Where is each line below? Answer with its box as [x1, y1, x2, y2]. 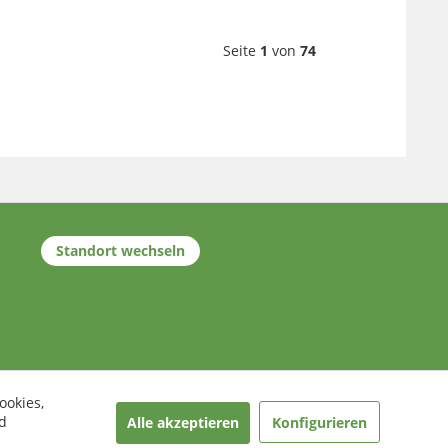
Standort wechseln [55, 241, 185, 260]
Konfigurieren [272, 412, 367, 432]
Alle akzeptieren [127, 412, 239, 432]
